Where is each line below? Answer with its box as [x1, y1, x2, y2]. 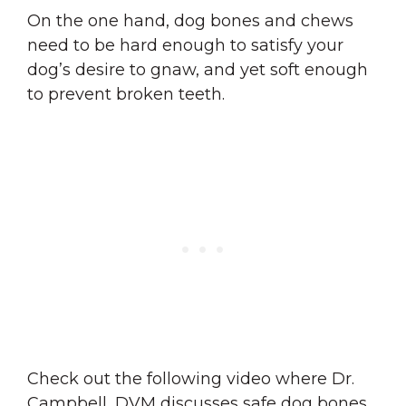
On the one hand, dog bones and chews [27, 11, 353, 31]
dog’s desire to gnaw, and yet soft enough [27, 60, 368, 80]
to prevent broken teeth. [27, 84, 225, 104]
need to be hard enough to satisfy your [27, 35, 343, 55]
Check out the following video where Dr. [27, 369, 354, 389]
